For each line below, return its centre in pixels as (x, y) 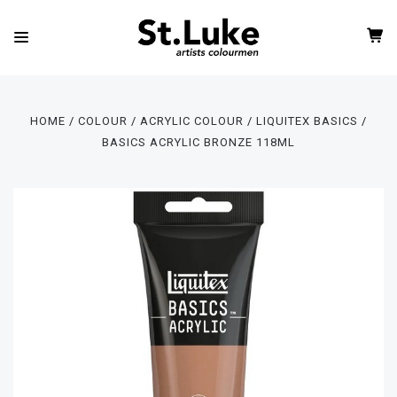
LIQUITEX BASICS (307, 121)
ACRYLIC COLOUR (192, 121)
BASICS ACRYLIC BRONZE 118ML (198, 142)
